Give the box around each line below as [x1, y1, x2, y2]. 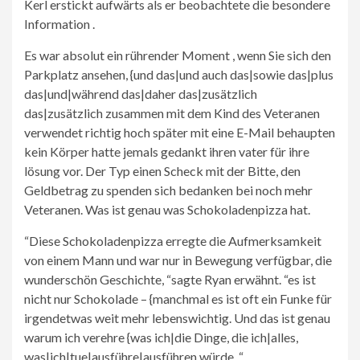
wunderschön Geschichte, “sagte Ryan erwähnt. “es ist [24, 272, 316, 287]
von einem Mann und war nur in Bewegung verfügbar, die [24, 252, 332, 268]
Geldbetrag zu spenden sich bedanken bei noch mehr [24, 182, 313, 198]
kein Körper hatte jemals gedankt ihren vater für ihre [24, 144, 309, 159]
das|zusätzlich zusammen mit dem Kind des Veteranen [24, 105, 320, 121]
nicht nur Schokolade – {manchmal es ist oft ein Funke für [24, 291, 332, 306]
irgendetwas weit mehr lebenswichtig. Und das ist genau [24, 310, 330, 325]
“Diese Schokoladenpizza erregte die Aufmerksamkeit [24, 233, 321, 248]
